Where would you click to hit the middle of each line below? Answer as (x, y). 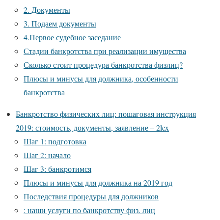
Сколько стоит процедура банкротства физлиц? (103, 64)
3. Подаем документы (60, 23)
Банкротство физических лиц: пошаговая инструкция (106, 113)
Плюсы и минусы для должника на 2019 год (98, 182)
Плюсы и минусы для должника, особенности (101, 78)
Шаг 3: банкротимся (57, 168)
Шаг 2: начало (47, 155)
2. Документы (47, 9)
